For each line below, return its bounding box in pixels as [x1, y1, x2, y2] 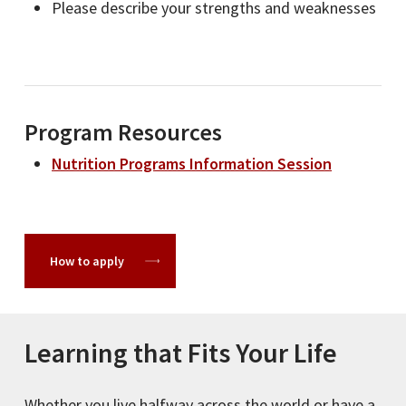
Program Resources [24, 117, 223, 148]
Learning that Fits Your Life [24, 334, 337, 370]
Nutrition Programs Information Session [52, 153, 333, 175]
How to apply [49, 253, 124, 270]
